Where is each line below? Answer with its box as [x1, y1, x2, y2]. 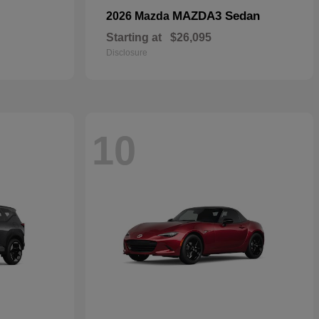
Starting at [106, 31, 162, 43]
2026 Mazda [106, 10, 172, 22]
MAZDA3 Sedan [172, 9, 260, 23]
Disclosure [106, 48, 147, 58]
